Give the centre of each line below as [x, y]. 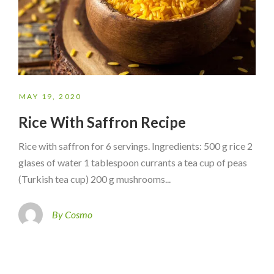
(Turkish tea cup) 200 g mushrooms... [94, 179]
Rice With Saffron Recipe [102, 122]
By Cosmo [72, 215]
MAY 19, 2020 [50, 96]
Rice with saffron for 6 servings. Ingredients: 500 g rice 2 [135, 146]
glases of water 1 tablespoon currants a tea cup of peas [133, 162]
